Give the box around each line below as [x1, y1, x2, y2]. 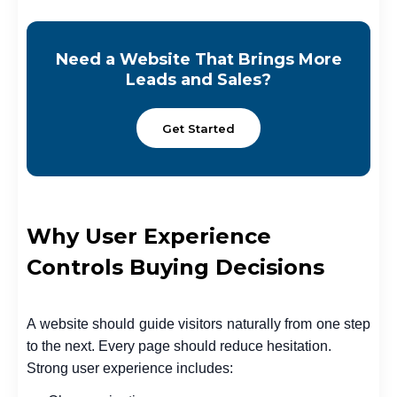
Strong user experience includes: [27, 361, 233, 377]
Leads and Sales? [126, 70, 271, 90]
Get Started [162, 121, 235, 136]
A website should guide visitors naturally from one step [27, 316, 370, 332]
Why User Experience [27, 223, 271, 250]
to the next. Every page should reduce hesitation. [27, 339, 331, 354]
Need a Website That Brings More [55, 50, 342, 70]
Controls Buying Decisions [27, 254, 324, 281]
